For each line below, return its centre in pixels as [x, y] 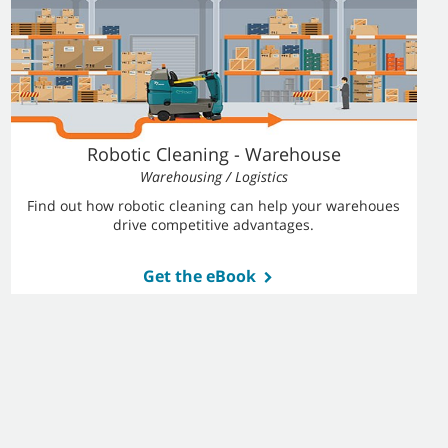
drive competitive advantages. [214, 224]
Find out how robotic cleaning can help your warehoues [214, 205]
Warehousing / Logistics [213, 176]
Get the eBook [199, 276]
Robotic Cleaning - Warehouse [213, 154]
